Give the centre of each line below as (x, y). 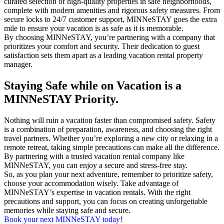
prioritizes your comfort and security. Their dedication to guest (102, 46)
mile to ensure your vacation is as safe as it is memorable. (94, 28)
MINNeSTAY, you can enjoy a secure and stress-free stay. (96, 165)
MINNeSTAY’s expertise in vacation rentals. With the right (97, 192)
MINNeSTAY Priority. (61, 99)
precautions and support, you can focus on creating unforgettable (106, 201)
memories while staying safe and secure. (67, 210)
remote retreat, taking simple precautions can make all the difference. (112, 147)
